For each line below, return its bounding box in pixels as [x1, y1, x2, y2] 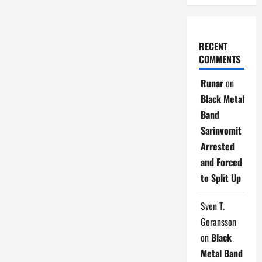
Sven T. [200, 198, 225, 213]
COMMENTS [198, 51, 240, 66]
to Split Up [200, 170, 241, 185]
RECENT [198, 39, 227, 53]
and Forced [200, 154, 242, 169]
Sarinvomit [200, 123, 242, 137]
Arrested [200, 139, 235, 153]
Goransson [200, 214, 236, 229]
